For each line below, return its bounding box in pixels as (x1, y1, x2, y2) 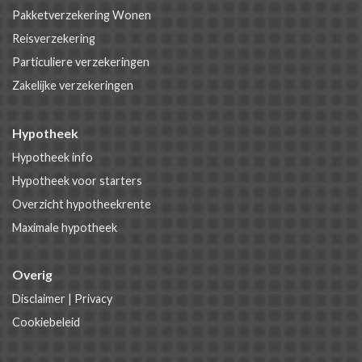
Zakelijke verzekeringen (12, 78, 133, 93)
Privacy (74, 292, 112, 306)
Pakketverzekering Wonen (12, 8, 151, 23)
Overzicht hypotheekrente (12, 197, 151, 212)
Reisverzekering (12, 32, 95, 46)
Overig (12, 267, 53, 283)
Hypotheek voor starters (12, 174, 142, 188)
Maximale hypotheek (12, 221, 117, 235)
